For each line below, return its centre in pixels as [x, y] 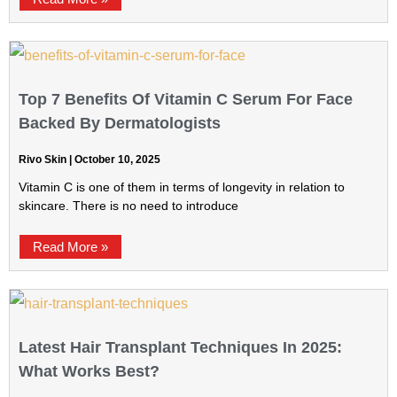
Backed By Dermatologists [120, 123]
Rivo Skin [44, 160]
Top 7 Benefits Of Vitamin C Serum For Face [186, 99]
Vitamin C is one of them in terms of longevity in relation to [182, 187]
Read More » [70, 247]
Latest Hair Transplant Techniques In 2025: [180, 347]
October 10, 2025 [116, 160]
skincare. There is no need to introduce [128, 206]
